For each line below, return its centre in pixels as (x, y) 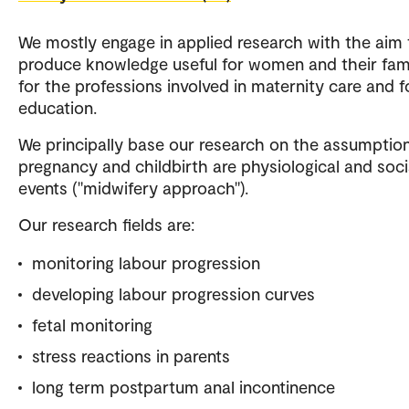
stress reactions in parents (131, 355)
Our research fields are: (106, 224)
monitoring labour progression (146, 262)
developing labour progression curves (173, 293)
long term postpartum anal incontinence (184, 386)
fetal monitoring (92, 324)
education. (58, 107)
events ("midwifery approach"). (133, 187)
